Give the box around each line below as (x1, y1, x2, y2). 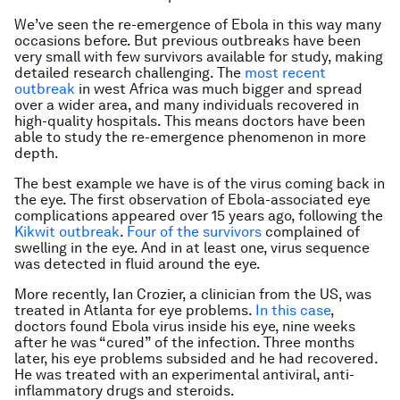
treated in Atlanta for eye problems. (14, 302, 255, 319)
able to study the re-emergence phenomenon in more (14, 129, 366, 146)
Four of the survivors (127, 223, 262, 240)
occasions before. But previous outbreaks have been (14, 32, 361, 49)
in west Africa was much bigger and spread (75, 80, 362, 97)
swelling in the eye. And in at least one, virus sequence (14, 239, 370, 256)
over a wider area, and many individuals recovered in (14, 96, 359, 113)
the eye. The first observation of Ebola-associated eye (14, 191, 371, 208)
